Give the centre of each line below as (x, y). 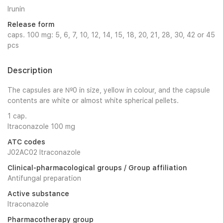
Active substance (38, 194)
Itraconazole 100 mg (41, 126)
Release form (31, 24)
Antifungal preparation (44, 178)
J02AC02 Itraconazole (44, 152)
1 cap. (17, 116)
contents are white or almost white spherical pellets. (93, 101)
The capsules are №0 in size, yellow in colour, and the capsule (109, 90)
